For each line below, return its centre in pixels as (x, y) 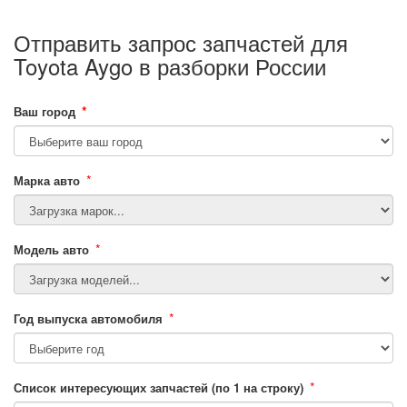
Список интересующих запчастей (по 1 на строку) (159, 387)
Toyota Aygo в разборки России (170, 66)
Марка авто (47, 180)
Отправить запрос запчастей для (181, 42)
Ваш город (45, 111)
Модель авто (51, 249)
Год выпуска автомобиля (88, 318)
